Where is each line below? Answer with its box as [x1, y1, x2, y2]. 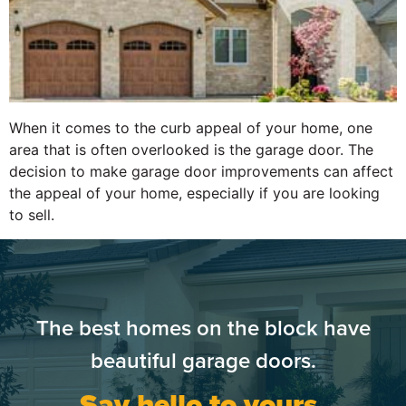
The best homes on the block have [35, 315, 371, 342]
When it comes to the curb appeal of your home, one [9, 119, 372, 138]
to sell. [9, 206, 54, 225]
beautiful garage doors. [90, 348, 316, 374]
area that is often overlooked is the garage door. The [9, 140, 373, 159]
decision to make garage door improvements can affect [9, 162, 393, 181]
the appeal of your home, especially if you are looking [9, 184, 380, 203]
